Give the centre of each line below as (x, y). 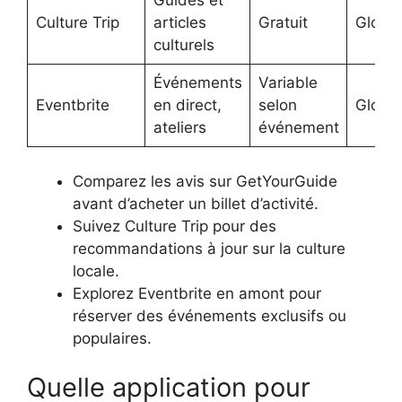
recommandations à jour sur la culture (209, 248)
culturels (184, 45)
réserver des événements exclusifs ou (210, 315)
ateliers (179, 128)
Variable (288, 83)
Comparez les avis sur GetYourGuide (205, 181)
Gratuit (283, 23)
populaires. (112, 338)
